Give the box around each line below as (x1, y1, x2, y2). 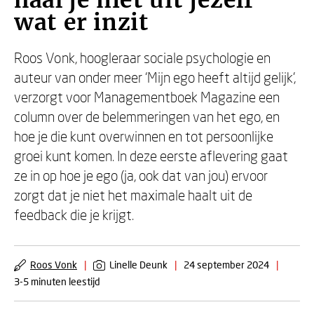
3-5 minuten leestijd (14, 275, 100, 287)
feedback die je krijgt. (14, 206, 137, 223)
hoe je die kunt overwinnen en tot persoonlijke (14, 128, 273, 144)
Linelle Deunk (109, 259, 168, 271)
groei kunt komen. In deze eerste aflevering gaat (14, 147, 288, 164)
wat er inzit (14, 8, 149, 36)
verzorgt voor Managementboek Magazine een (14, 88, 280, 105)
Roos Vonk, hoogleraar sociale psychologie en (14, 49, 271, 66)
